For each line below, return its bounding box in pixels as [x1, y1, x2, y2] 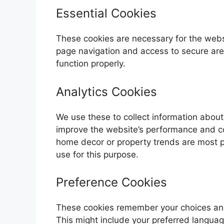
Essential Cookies [56, 6, 156, 20]
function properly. [56, 58, 125, 68]
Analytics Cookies [56, 84, 157, 99]
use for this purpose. [56, 149, 138, 159]
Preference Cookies [56, 175, 167, 189]
